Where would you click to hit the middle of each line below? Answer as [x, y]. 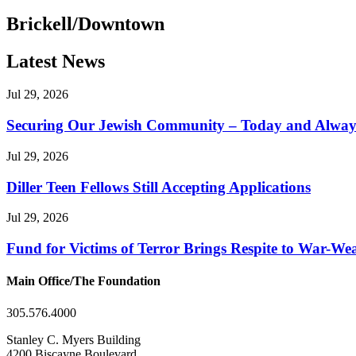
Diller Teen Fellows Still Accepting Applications [159, 187]
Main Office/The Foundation [83, 281]
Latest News [56, 61]
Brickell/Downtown [85, 23]
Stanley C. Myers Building [74, 339]
